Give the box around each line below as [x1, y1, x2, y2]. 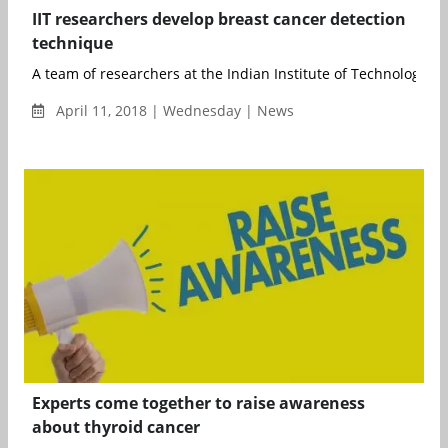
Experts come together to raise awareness [32, 391, 365, 414]
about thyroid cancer [32, 415, 200, 438]
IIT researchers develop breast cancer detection [32, 7, 406, 30]
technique [32, 31, 113, 54]
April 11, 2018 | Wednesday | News [52, 100, 294, 120]
